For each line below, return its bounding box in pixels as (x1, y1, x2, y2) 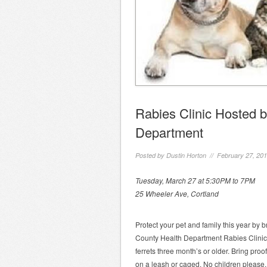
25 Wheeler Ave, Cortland (135, 188, 219, 198)
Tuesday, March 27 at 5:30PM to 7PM (135, 175, 255, 185)
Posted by (135, 151, 166, 160)
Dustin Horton (166, 151, 206, 160)
